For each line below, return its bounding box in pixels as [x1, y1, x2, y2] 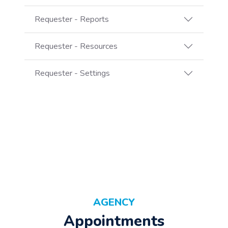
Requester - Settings [35, 67, 110, 79]
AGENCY [93, 195, 135, 210]
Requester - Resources [35, 40, 118, 52]
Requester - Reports [35, 13, 109, 25]
